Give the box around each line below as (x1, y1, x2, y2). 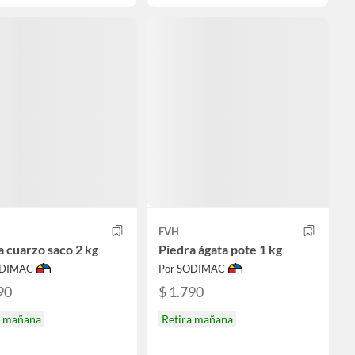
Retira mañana (162, 312, 233, 326)
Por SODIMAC (158, 261, 225, 275)
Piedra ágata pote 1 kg (158, 241, 282, 257)
